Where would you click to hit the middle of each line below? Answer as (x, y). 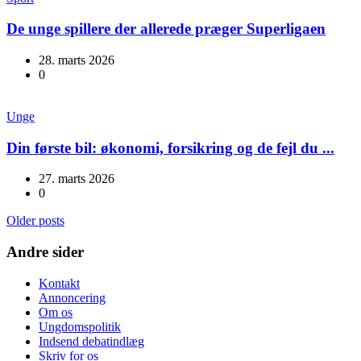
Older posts (35, 221)
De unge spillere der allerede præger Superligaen (166, 29)
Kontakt (59, 283)
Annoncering (72, 297)
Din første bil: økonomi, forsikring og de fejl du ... (170, 147)
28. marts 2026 (77, 60)
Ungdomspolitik (80, 326)
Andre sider (45, 252)
